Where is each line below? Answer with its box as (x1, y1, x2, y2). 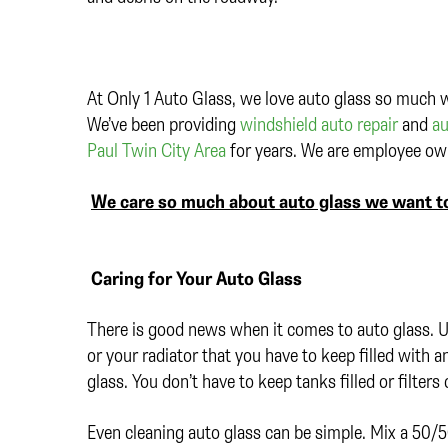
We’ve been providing (87, 111, 240, 137)
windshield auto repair (240, 111, 398, 137)
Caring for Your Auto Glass (91, 265, 302, 291)
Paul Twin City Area (87, 137, 226, 163)
